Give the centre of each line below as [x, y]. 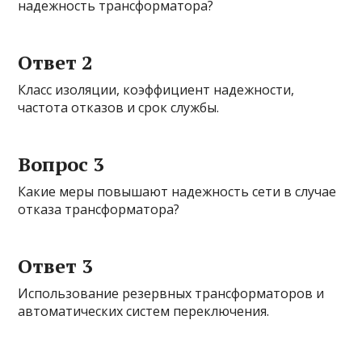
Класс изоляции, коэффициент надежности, [156, 90]
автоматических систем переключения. [144, 311]
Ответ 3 [56, 266]
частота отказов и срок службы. [119, 108]
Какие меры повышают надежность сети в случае [177, 192]
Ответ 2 [56, 63]
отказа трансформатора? [99, 210]
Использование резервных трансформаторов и [171, 294]
